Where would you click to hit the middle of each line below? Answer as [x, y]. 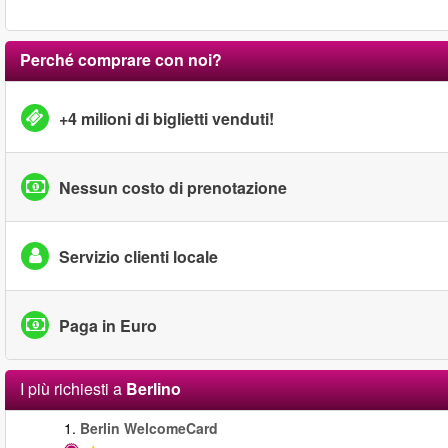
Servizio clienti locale [138, 256]
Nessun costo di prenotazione [173, 187]
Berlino [153, 388]
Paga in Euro [108, 325]
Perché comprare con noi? [121, 59]
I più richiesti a [73, 388]
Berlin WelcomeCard [149, 428]
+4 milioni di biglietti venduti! [166, 118]
